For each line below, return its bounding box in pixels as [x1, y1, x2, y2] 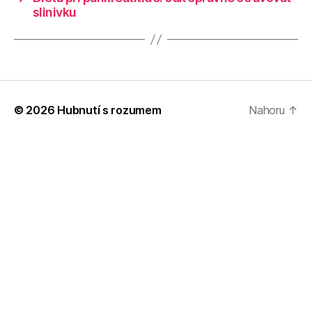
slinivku [32, 5, 77, 20]
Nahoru [249, 103, 288, 118]
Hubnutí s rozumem [57, 103, 162, 118]
